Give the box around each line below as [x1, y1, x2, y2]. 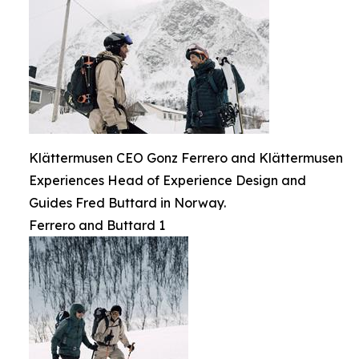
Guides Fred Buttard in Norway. [29, 195, 226, 211]
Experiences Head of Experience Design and [29, 172, 306, 188]
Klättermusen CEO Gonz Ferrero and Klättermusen [29, 150, 343, 166]
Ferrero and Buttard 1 [29, 217, 165, 233]
